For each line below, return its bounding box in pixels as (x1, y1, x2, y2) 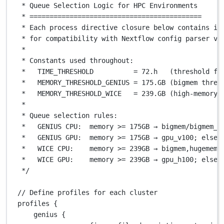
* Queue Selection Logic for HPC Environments (21, 1, 198, 9)
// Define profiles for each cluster (17, 188, 158, 196)
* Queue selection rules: (21, 111, 118, 119)
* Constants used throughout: (21, 56, 134, 64)
